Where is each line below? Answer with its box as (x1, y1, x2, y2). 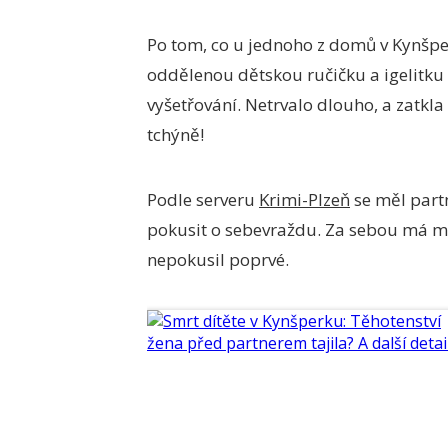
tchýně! (147, 123, 204, 146)
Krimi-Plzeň (259, 188, 350, 211)
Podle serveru (147, 188, 259, 211)
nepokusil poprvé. (147, 248, 289, 271)
